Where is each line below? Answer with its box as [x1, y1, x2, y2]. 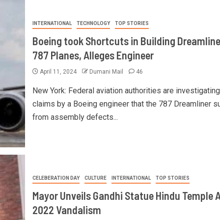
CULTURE [84, 175, 107, 181]
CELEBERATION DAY [32, 175, 80, 181]
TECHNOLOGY [76, 21, 110, 26]
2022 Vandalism [32, 203, 101, 216]
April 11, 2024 [38, 68, 78, 75]
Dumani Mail [89, 68, 125, 75]
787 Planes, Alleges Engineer [32, 49, 154, 61]
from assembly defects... [32, 112, 118, 122]
